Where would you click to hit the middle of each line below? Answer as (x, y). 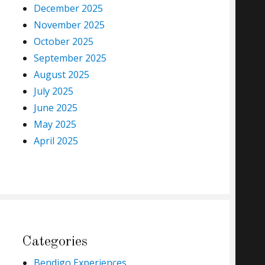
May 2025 (55, 125)
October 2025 (63, 42)
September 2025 (70, 58)
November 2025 (69, 25)
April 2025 (56, 141)
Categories (54, 242)
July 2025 (53, 91)
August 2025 (61, 75)
